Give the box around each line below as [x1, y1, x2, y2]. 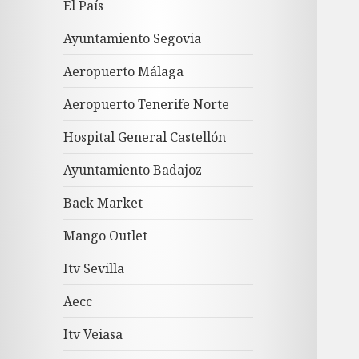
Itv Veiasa [63, 325, 123, 344]
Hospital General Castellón [63, 128, 227, 147]
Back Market [63, 194, 143, 212]
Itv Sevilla [63, 260, 125, 278]
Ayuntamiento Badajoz [63, 161, 203, 179]
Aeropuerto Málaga [63, 63, 184, 81]
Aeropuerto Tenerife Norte [63, 95, 230, 114]
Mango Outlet [63, 227, 148, 245]
